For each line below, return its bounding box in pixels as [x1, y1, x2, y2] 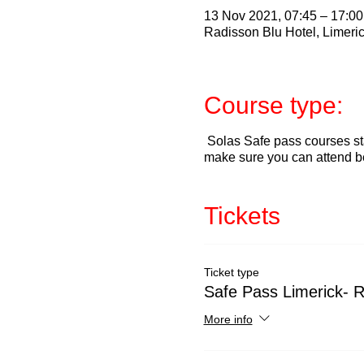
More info [203, 312, 253, 326]
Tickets [203, 202, 280, 229]
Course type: [203, 92, 343, 119]
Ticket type [203, 266, 259, 279]
